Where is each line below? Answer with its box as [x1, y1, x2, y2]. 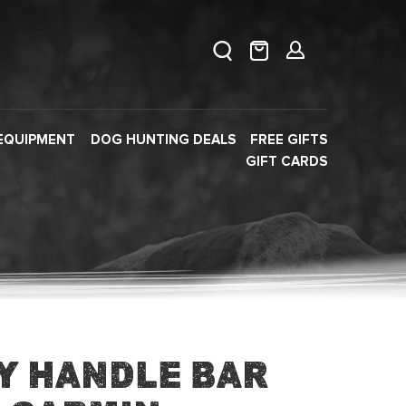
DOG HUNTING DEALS [90, 133, 236, 147]
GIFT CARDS [246, 155, 327, 169]
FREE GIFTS [249, 133, 327, 147]
